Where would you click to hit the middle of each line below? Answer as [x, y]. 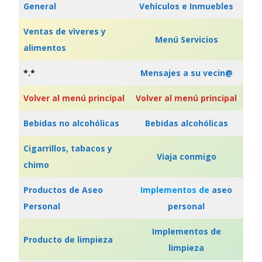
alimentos [45, 48]
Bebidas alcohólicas [186, 123]
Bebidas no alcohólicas [71, 123]
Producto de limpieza [68, 239]
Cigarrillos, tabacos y [68, 148]
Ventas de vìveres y [65, 31]
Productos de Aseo [63, 190]
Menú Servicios [186, 39]
